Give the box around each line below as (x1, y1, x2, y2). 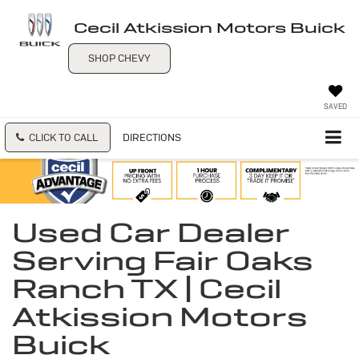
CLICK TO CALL (29, 131, 98, 144)
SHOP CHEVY (88, 50, 151, 65)
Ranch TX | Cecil (12, 272, 281, 306)
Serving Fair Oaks (12, 244, 313, 278)
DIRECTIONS (123, 131, 181, 144)
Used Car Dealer (12, 216, 290, 250)
